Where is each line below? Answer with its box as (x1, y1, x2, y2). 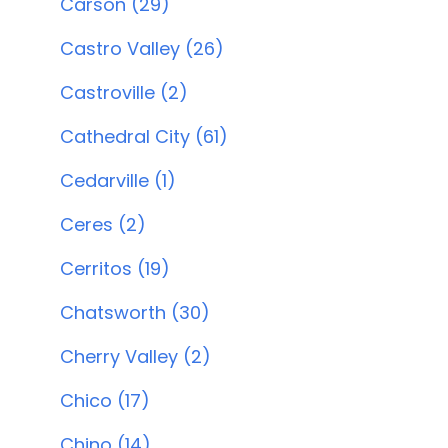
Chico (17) (60, 388, 150, 413)
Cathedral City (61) (60, 124, 228, 149)
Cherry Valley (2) (60, 344, 211, 369)
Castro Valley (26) (60, 36, 224, 61)
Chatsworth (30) (60, 300, 210, 325)
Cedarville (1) (60, 168, 176, 193)
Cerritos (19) (60, 256, 170, 281)
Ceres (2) (60, 212, 146, 237)
